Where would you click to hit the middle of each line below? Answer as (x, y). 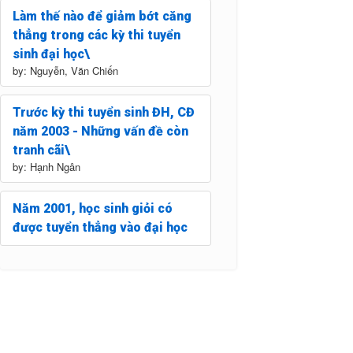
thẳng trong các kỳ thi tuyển (97, 35)
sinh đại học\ (51, 54)
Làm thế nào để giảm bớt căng (102, 16)
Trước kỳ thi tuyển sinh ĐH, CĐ (104, 112)
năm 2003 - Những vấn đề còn (100, 131)
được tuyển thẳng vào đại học (100, 227)
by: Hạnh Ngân (46, 166)
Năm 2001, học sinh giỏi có (93, 208)
